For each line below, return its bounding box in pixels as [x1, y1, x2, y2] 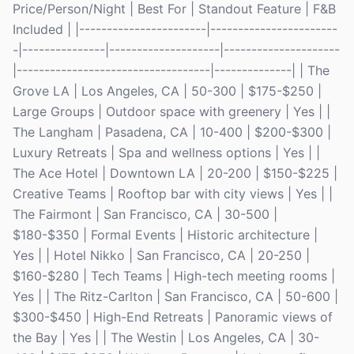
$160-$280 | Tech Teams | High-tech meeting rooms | [13, 268, 335, 284]
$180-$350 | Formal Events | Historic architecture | [13, 227, 318, 243]
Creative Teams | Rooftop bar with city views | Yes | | [13, 186, 333, 201]
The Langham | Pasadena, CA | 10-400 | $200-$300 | [13, 124, 331, 140]
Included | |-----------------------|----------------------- [13, 21, 337, 37]
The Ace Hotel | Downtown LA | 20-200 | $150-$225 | [13, 165, 337, 181]
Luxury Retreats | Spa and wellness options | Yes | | [13, 145, 320, 160]
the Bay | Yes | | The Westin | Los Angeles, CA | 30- [13, 330, 319, 345]
